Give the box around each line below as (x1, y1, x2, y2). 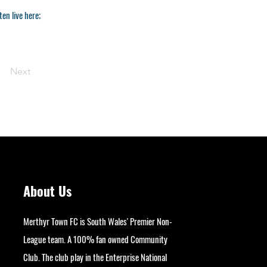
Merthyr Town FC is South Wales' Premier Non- (23, 214, 173, 228)
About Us (23, 181, 72, 200)
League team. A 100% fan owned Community (23, 232, 168, 246)
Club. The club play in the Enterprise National (23, 250, 167, 263)
